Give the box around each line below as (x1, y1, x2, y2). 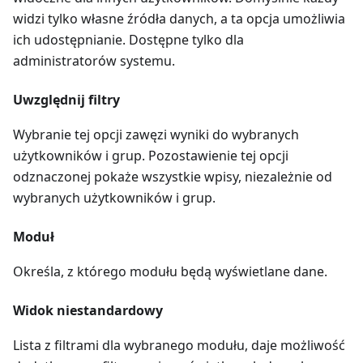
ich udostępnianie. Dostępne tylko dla (13, 30, 244, 49)
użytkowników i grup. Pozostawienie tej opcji (13, 146, 288, 164)
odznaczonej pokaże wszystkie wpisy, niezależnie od (13, 167, 332, 186)
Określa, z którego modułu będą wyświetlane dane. (13, 262, 327, 280)
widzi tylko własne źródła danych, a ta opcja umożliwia (13, 9, 345, 28)
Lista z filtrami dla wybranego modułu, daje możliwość (13, 335, 345, 354)
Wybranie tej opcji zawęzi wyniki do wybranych (13, 125, 299, 143)
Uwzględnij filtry (13, 90, 120, 109)
